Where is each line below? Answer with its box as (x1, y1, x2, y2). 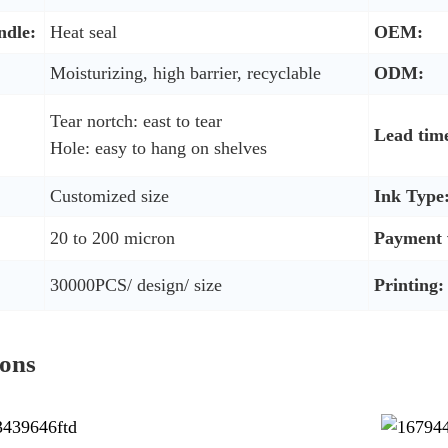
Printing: (373, 274, 444, 295)
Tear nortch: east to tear (49, 110, 222, 131)
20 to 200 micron (49, 227, 175, 248)
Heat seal (49, 21, 117, 42)
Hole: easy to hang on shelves (49, 137, 267, 158)
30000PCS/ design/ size (49, 274, 222, 295)
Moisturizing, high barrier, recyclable (49, 62, 321, 83)
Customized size (49, 185, 169, 206)
